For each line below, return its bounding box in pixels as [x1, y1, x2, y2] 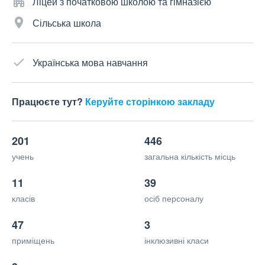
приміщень [12, 234, 54, 247]
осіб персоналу [144, 192, 203, 205]
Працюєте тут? [12, 95, 85, 109]
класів [12, 192, 35, 205]
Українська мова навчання [33, 56, 148, 70]
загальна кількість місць [144, 150, 235, 163]
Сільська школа [33, 16, 101, 30]
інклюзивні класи [144, 234, 209, 247]
